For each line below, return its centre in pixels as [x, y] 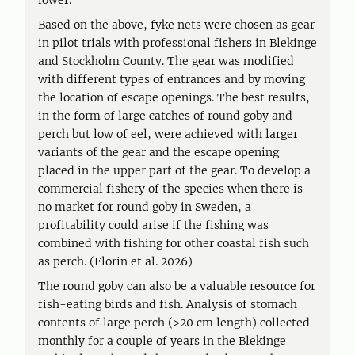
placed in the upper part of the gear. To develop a [174, 170]
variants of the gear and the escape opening [158, 152]
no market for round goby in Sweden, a [145, 207]
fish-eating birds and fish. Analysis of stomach [168, 304]
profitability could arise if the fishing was [153, 225]
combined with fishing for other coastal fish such [174, 243]
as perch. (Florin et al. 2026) [115, 261]
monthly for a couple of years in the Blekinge [162, 341]
